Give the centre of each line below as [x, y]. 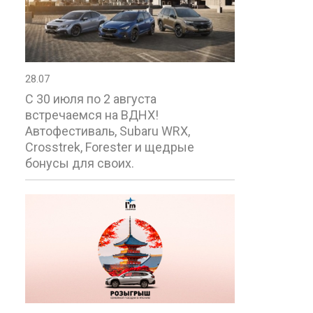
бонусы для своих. [80, 163]
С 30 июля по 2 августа [91, 99]
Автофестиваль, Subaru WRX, [108, 131]
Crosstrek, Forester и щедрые [110, 147]
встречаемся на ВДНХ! [92, 115]
